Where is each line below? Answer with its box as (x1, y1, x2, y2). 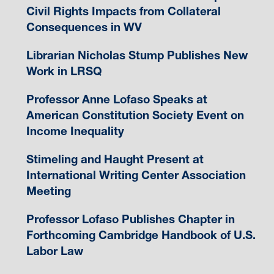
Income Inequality (26, 124, 124, 139)
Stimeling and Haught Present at (26, 152, 204, 167)
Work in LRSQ (26, 64, 102, 79)
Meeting (26, 184, 71, 199)
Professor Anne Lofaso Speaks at (26, 92, 207, 107)
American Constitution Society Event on (26, 108, 244, 123)
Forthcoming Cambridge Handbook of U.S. (26, 228, 256, 243)
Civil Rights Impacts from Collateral (26, 4, 221, 19)
